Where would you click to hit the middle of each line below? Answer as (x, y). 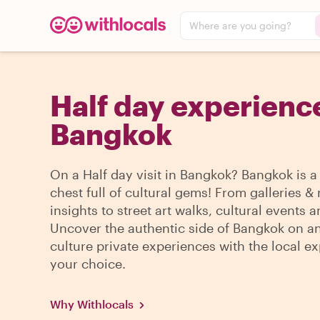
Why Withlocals (92, 304)
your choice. (88, 264)
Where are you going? (240, 25)
